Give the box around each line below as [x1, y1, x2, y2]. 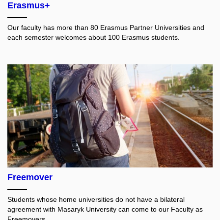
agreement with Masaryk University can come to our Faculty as [7, 205, 203, 213]
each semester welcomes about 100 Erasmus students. [7, 33, 180, 42]
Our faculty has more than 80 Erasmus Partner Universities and [7, 24, 204, 32]
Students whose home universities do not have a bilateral [7, 195, 185, 203]
